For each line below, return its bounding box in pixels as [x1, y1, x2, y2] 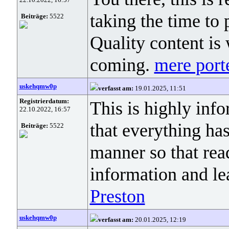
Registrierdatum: [19, 97, 69, 105]
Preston [89, 186, 145, 207]
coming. [89, 54, 154, 75]
